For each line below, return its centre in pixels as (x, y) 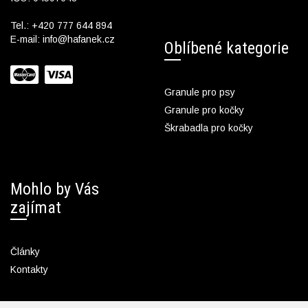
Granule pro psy (200, 92)
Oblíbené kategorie (227, 48)
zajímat (36, 207)
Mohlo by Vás (55, 189)
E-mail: (26, 39)
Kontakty (29, 269)
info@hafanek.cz (79, 39)
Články (25, 251)
